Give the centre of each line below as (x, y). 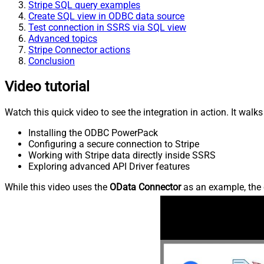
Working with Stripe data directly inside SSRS (122, 155)
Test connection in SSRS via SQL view (107, 27)
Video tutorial (47, 86)
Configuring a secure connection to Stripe (114, 144)
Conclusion (52, 61)
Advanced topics (63, 38)
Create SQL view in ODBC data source (106, 16)
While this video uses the (57, 187)
